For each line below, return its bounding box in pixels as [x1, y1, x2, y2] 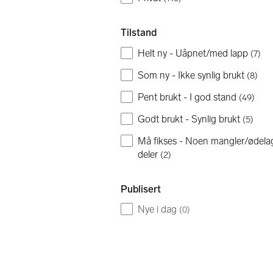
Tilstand [121, 27, 157, 39]
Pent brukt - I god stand [138, 91, 236, 103]
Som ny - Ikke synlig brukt [138, 69, 244, 81]
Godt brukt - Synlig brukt [138, 113, 240, 126]
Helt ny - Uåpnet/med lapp [138, 47, 248, 59]
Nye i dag [138, 204, 177, 216]
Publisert [121, 183, 161, 196]
